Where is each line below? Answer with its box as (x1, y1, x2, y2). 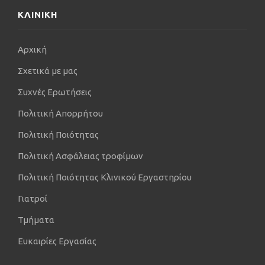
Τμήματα (18, 215, 54, 225)
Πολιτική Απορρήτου (18, 108, 103, 119)
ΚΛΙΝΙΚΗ (18, 9, 57, 20)
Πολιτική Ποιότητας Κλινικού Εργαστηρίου (18, 172, 192, 183)
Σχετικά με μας (18, 66, 77, 76)
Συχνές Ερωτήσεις (18, 87, 92, 98)
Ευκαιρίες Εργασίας (18, 236, 96, 247)
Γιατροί (18, 193, 47, 204)
